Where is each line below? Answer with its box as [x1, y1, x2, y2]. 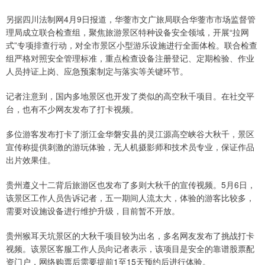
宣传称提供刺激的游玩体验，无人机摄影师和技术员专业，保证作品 [6, 140, 254, 153]
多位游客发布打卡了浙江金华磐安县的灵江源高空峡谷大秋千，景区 [6, 127, 254, 140]
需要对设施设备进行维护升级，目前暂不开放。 [6, 204, 180, 216]
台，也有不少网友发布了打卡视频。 [6, 102, 138, 115]
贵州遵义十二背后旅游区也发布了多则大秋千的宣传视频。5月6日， [6, 178, 256, 190]
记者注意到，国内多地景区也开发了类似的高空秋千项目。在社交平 [6, 89, 254, 102]
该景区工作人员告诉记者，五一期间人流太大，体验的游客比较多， [6, 191, 254, 203]
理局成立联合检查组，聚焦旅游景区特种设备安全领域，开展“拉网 [6, 25, 249, 38]
